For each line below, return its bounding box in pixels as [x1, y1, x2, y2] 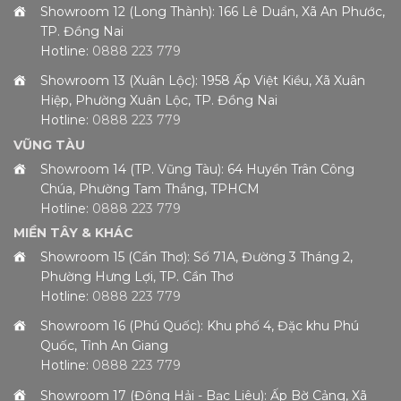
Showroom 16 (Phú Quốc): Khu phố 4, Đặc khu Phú [40, 318, 359, 335]
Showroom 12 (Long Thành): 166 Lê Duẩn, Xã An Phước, [40, 4, 385, 21]
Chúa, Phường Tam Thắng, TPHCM [40, 180, 260, 197]
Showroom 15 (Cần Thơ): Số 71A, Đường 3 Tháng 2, [40, 249, 353, 266]
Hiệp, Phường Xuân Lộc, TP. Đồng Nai [40, 92, 277, 109]
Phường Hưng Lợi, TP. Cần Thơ [40, 269, 234, 286]
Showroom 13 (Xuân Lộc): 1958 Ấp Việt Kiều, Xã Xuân [40, 73, 365, 90]
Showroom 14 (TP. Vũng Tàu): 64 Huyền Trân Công [40, 160, 354, 177]
